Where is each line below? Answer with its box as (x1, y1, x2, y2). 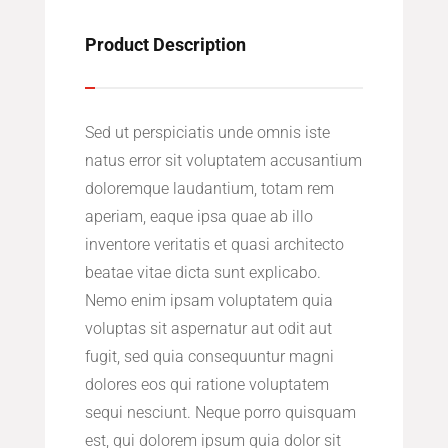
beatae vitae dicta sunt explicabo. (84, 263, 321, 283)
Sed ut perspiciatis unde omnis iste (84, 123, 330, 143)
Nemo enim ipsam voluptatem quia (84, 291, 333, 311)
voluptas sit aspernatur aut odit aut (84, 319, 332, 339)
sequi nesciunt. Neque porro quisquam (84, 403, 356, 423)
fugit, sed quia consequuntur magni (84, 347, 334, 367)
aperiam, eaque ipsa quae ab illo (84, 207, 313, 227)
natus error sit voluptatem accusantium (84, 151, 362, 171)
